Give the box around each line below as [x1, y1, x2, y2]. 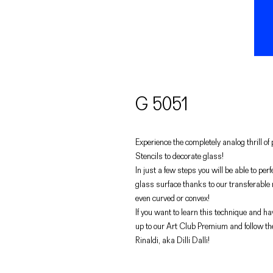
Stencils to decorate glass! [135, 151, 224, 162]
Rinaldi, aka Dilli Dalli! [135, 235, 210, 246]
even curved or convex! [135, 193, 210, 204]
